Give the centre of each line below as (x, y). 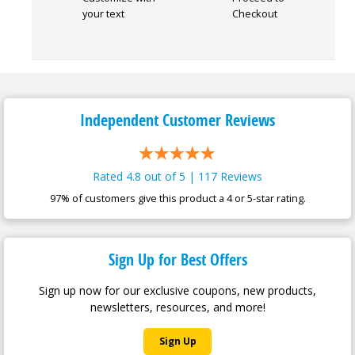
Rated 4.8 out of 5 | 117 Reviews (177, 176)
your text (104, 13)
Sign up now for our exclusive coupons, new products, (177, 290)
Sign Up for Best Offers (177, 259)
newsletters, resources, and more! (177, 307)
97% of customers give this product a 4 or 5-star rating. (177, 198)
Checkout (254, 13)
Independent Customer (153, 120)
